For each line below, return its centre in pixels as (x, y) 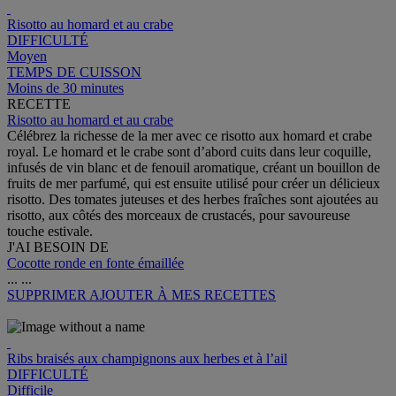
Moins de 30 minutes (65, 88)
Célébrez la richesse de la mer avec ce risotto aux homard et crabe (190, 136)
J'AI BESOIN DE (58, 247)
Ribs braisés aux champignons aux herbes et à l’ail (147, 359)
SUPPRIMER (48, 295)
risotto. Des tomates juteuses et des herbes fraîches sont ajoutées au (193, 200)
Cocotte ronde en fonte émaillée (95, 263)
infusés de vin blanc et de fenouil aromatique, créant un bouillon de (194, 168)
